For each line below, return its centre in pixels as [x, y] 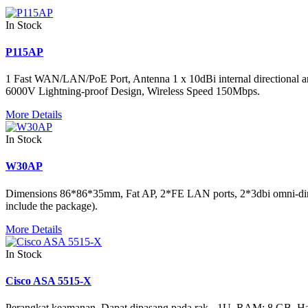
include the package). [52, 206]
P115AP [24, 52]
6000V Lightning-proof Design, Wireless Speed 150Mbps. [133, 91]
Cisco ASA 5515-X [48, 280]
